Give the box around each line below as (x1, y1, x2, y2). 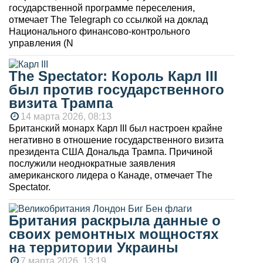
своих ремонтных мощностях (9, 226, 218, 242)
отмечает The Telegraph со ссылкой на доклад (9, 14, 208, 25)
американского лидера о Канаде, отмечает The (9, 170, 213, 181)
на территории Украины (9, 240, 178, 256)
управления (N (9, 38, 73, 48)
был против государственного (9, 82, 224, 98)
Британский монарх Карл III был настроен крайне (9, 123, 222, 134)
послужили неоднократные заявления (9, 159, 176, 169)
